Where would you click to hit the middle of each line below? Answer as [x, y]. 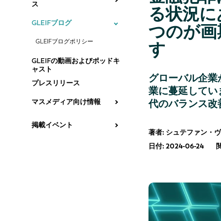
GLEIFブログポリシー [64, 41]
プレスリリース [56, 83]
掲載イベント [52, 125]
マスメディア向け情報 [66, 102]
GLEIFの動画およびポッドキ [76, 61]
